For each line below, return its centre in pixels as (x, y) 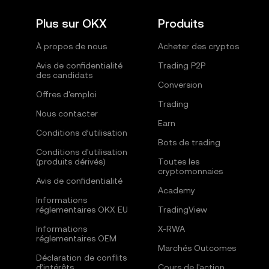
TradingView (182, 210)
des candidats (64, 75)
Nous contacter (67, 113)
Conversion (180, 85)
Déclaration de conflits (81, 258)
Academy (176, 190)
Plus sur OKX (71, 23)
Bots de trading (189, 142)
